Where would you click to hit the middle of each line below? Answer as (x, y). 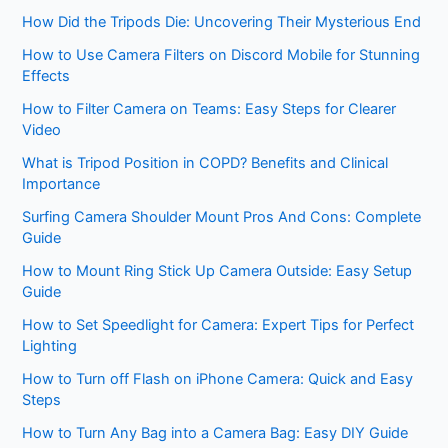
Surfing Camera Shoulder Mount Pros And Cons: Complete (222, 217)
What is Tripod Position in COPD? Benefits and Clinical (205, 163)
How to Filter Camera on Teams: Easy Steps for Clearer (209, 109)
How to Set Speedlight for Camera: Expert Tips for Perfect (218, 325)
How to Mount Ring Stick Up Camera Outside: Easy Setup (217, 271)
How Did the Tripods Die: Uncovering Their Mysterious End (222, 22)
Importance (61, 184)
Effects (46, 76)
